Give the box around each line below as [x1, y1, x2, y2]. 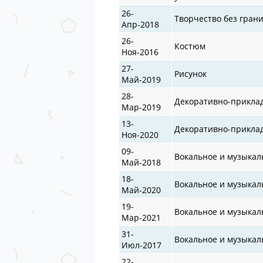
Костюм [174, 40, 206, 52]
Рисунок [174, 68, 207, 79]
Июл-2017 [122, 239, 162, 251]
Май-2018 [122, 156, 161, 168]
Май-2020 [122, 184, 161, 195]
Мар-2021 [122, 211, 161, 223]
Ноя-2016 [122, 46, 159, 58]
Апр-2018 [122, 18, 160, 30]
